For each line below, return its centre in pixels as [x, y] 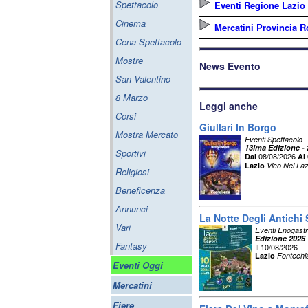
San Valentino [143, 79]
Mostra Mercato [147, 134]
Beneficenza [140, 190]
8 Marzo [132, 97]
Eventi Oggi [138, 265]
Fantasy [131, 246]
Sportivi [131, 153]
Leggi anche [229, 106]
